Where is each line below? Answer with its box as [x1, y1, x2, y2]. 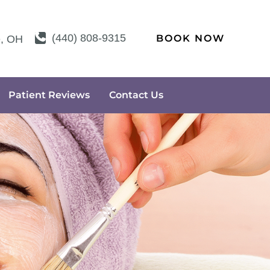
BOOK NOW [156, 32, 225, 44]
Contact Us [109, 89, 163, 101]
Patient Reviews [8, 89, 90, 101]
